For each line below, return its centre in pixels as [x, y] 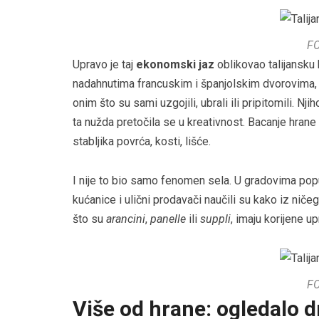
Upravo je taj [104, 65]
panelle [168, 219]
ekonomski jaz [175, 65]
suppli [215, 219]
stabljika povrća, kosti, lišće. [142, 142]
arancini [126, 219]
